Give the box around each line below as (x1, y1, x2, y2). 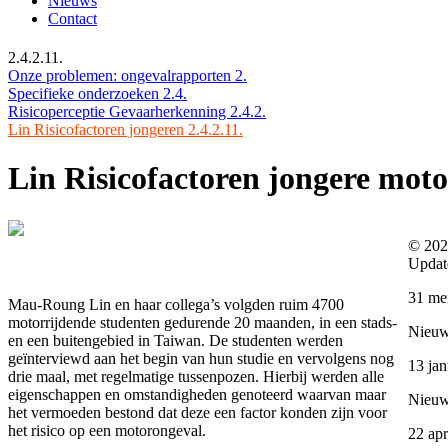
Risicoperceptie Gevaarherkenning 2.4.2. (8, 103, 266, 120)
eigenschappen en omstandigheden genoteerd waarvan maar (8, 385, 386, 403)
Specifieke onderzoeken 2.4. (8, 85, 187, 102)
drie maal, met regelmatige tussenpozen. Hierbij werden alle (8, 367, 384, 385)
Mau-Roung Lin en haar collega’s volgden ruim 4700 (8, 295, 344, 313)
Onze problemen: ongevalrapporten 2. (8, 67, 247, 84)
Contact (48, 10, 97, 27)
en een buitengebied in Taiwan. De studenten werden (8, 331, 343, 349)
